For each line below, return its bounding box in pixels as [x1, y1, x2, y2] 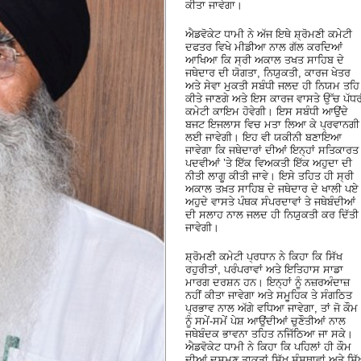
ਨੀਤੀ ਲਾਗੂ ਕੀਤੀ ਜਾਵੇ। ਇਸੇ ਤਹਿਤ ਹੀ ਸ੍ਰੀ [185, 169, 354, 182]
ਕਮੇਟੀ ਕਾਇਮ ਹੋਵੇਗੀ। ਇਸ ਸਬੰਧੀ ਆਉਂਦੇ [185, 105, 348, 118]
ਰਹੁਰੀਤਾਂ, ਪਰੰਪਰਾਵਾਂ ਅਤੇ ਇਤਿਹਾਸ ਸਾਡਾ [185, 263, 343, 276]
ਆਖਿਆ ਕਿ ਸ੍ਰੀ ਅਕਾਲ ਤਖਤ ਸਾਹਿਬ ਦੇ [185, 53, 344, 66]
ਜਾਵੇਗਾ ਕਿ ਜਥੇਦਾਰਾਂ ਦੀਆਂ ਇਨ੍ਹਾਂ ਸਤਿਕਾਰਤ [185, 143, 359, 156]
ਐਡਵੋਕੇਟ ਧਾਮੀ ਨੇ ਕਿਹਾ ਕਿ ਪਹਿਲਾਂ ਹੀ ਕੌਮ [185, 340, 351, 353]
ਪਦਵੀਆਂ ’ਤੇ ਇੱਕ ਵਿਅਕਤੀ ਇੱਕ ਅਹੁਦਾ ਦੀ [185, 156, 352, 169]
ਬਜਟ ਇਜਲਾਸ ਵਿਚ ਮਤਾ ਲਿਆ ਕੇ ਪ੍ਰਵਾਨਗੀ [185, 118, 359, 131]
